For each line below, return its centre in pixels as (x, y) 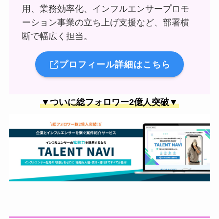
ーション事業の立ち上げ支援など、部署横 (105, 22)
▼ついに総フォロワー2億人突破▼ (109, 102)
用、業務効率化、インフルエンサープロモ (105, 9)
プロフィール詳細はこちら (115, 64)
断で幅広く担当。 (57, 36)
